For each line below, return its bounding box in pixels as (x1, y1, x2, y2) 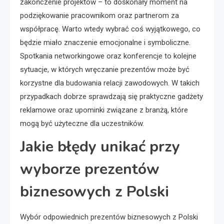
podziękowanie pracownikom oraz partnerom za (20, 10, 179, 20)
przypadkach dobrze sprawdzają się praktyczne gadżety (20, 91, 203, 101)
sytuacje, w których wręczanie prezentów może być (20, 64, 189, 74)
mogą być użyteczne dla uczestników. (20, 118, 144, 128)
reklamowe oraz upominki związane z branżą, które (20, 105, 188, 114)
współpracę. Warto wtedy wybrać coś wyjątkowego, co (20, 24, 200, 33)
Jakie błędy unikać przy (20, 136, 180, 157)
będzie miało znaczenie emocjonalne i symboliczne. (20, 37, 190, 47)
